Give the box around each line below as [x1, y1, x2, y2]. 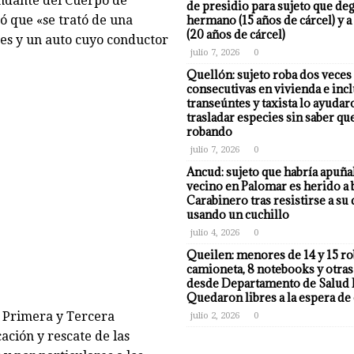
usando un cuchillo [186, 207, 289, 222]
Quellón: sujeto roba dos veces [186, 67, 352, 82]
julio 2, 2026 [190, 311, 239, 321]
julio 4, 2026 [190, 228, 239, 238]
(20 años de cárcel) [186, 27, 285, 42]
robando [186, 124, 232, 139]
